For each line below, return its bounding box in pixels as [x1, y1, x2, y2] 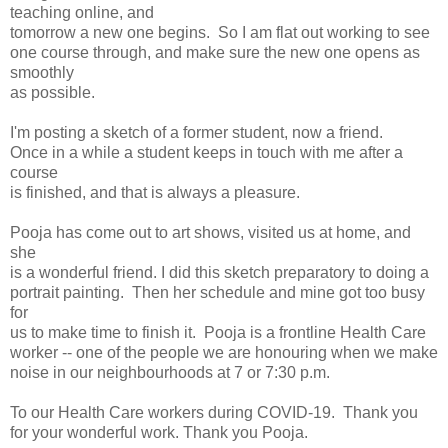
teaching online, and [10, 4, 154, 22]
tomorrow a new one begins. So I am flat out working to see [10, 24, 430, 42]
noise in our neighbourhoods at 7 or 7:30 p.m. [10, 364, 330, 382]
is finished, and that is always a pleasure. [10, 184, 300, 202]
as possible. [10, 84, 95, 102]
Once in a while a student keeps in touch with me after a [10, 144, 403, 162]
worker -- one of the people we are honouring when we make [10, 344, 438, 362]
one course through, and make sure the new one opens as [10, 44, 420, 62]
